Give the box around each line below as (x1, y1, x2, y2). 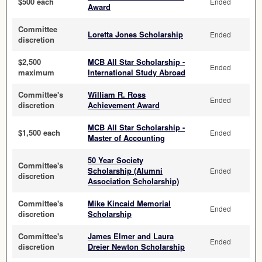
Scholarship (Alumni (88, 165, 163, 176)
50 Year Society (88, 154, 143, 166)
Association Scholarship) (88, 175, 179, 187)
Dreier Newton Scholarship (88, 241, 185, 252)
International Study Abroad (88, 67, 185, 78)
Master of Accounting (88, 132, 165, 143)
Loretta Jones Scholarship (88, 29, 183, 40)
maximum (18, 67, 54, 78)
